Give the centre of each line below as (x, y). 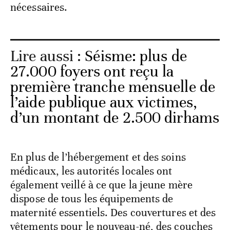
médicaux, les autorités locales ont (91, 171)
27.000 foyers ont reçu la (92, 72)
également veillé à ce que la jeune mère (101, 185)
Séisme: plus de (136, 56)
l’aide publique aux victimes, (104, 103)
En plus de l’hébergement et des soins (98, 157)
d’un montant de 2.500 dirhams (115, 118)
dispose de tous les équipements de (92, 199)
